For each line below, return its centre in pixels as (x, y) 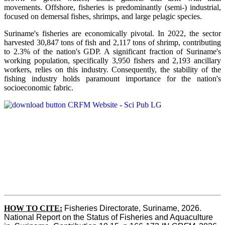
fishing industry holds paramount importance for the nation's (113, 79)
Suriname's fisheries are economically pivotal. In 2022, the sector (113, 34)
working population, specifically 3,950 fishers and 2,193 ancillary (113, 61)
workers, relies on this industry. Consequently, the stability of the (113, 70)
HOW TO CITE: (33, 208)
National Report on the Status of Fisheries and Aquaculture (108, 217)
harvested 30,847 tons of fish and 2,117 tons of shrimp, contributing (113, 43)
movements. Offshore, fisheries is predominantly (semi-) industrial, (113, 8)
